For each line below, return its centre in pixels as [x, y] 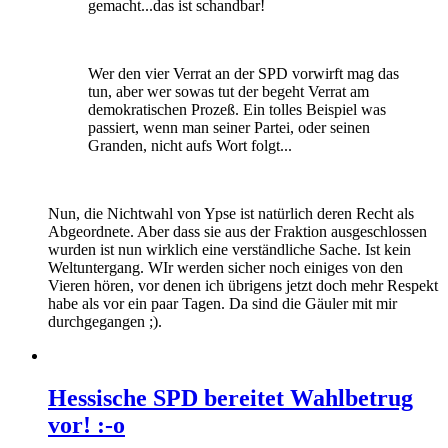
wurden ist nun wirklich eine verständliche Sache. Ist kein [229, 249]
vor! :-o [86, 424]
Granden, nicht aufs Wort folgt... [190, 145]
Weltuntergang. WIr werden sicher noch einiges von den [225, 267]
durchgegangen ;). [105, 321]
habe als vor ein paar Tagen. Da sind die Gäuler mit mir [222, 303]
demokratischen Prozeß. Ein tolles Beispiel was [237, 109]
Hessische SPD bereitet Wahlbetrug [230, 397]
